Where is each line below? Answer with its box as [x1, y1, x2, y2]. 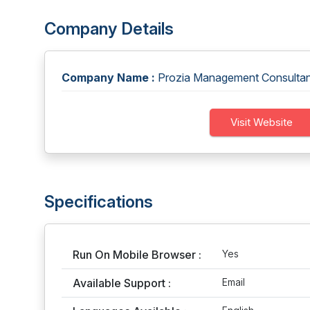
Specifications [44, 192, 153, 212]
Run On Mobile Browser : [73, 248, 201, 262]
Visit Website [230, 116, 293, 129]
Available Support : [73, 276, 171, 290]
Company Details [44, 19, 174, 39]
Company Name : [62, 71, 155, 84]
